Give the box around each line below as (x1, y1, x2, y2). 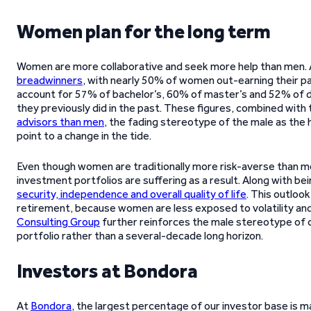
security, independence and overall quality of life (17, 187, 246, 201)
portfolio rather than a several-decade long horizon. (17, 229, 263, 242)
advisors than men (17, 115, 104, 128)
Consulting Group (17, 215, 100, 228)
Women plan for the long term (17, 19, 271, 43)
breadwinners (17, 74, 83, 87)
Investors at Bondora (17, 259, 198, 283)
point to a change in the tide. (17, 129, 151, 142)
